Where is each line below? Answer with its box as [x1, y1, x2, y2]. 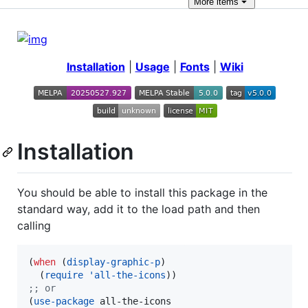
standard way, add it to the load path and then [17, 201, 260, 216]
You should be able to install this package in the [17, 185, 267, 199]
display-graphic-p [67, 256, 160, 267]
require [45, 269, 83, 280]
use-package [34, 295, 94, 307]
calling [17, 218, 51, 232]
